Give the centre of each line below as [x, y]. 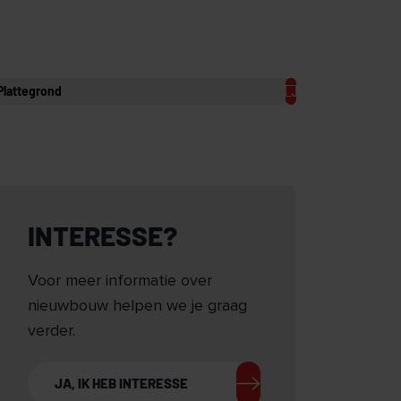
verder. [51, 331]
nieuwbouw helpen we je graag [137, 306]
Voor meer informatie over [120, 281]
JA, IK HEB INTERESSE [121, 384]
